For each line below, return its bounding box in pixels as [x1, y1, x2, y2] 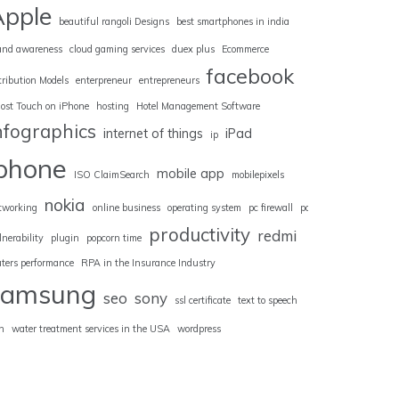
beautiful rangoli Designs [59, 15, 169, 28]
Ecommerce [222, 43, 269, 56]
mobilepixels [232, 168, 284, 182]
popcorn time [86, 232, 142, 245]
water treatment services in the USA [12, 322, 170, 336]
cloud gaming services [69, 43, 165, 56]
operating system [167, 201, 241, 215]
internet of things [103, 126, 203, 142]
